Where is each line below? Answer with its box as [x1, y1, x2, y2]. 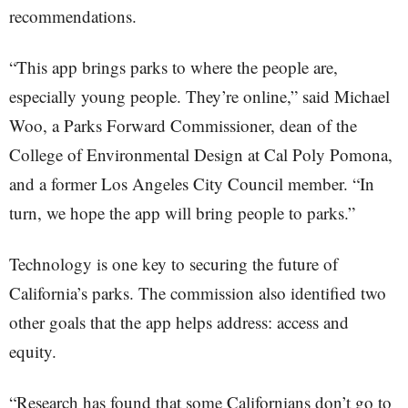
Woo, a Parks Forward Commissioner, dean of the [9, 114, 357, 137]
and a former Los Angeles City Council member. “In [9, 172, 374, 195]
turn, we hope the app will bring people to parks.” [9, 201, 355, 224]
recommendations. [9, 5, 137, 27]
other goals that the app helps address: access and [9, 311, 349, 333]
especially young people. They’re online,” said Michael [9, 85, 390, 107]
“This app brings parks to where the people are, [9, 56, 338, 78]
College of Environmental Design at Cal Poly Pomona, [9, 143, 393, 166]
